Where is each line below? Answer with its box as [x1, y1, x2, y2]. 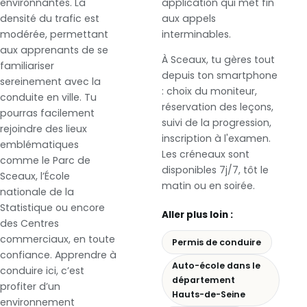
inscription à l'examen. [162, 132, 271, 146]
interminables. [162, 27, 231, 41]
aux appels [162, 11, 216, 25]
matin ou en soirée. [162, 179, 255, 193]
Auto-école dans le [172, 260, 261, 272]
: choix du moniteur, [162, 84, 257, 99]
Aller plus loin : [162, 208, 233, 222]
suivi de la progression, [162, 116, 271, 130]
